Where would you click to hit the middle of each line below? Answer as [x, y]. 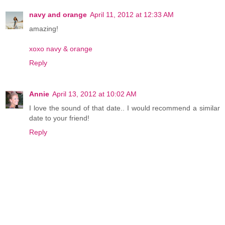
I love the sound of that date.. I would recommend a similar [125, 108]
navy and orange [58, 15]
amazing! [44, 29]
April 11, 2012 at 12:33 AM [132, 15]
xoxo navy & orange [61, 49]
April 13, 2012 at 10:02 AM [94, 94]
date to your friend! [59, 118]
